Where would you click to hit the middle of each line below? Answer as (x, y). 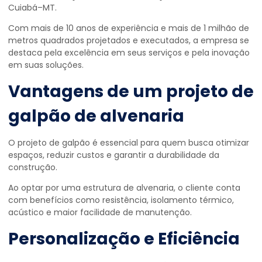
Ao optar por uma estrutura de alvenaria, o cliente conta (124, 188)
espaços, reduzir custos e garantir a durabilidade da (114, 155)
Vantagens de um (87, 92)
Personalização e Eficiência (124, 239)
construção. (33, 167)
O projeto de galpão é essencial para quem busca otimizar (129, 143)
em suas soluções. (46, 65)
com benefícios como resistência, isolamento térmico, (121, 200)
